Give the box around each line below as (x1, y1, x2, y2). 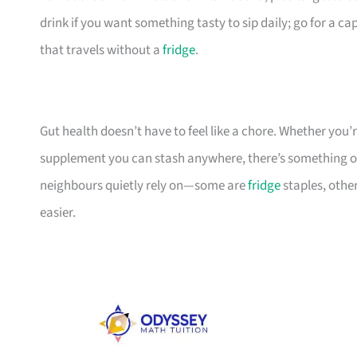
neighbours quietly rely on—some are (40, 176, 248, 196)
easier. (40, 203, 76, 223)
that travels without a (40, 41, 163, 61)
